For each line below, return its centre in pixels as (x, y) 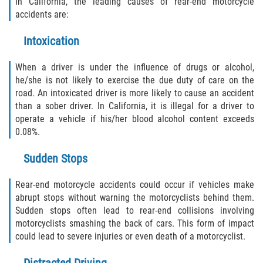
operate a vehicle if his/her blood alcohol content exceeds (135, 119)
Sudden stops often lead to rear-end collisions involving (135, 211)
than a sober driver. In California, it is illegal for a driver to (135, 106)
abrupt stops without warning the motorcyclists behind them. (135, 198)
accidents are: (42, 15)
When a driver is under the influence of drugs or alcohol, (135, 68)
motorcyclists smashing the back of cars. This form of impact (135, 224)
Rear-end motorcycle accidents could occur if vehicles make (135, 185)
